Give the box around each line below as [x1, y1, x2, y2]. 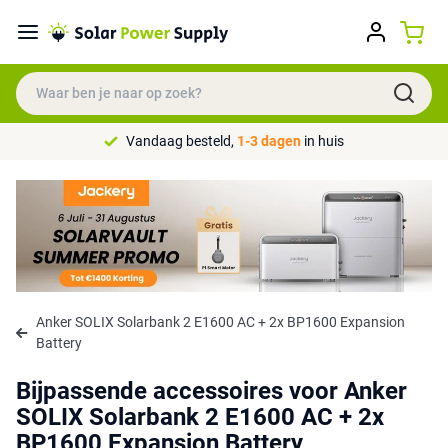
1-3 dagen [237, 133, 301, 149]
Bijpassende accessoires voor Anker [16, 376, 407, 405]
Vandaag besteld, [126, 133, 237, 149]
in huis [301, 133, 344, 149]
